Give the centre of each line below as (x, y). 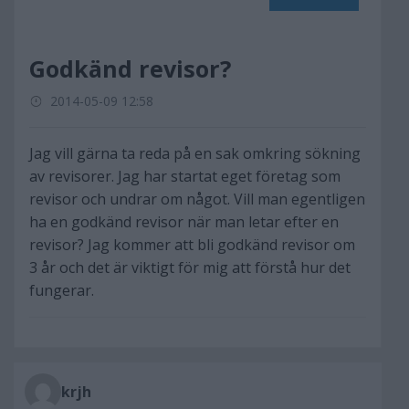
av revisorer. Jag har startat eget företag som (185, 176)
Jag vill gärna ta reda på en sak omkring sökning (195, 153)
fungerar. (62, 290)
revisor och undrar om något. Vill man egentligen (197, 199)
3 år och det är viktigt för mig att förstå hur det (190, 267)
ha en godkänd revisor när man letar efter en (184, 222)
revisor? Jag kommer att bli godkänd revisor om (192, 245)
